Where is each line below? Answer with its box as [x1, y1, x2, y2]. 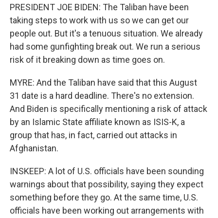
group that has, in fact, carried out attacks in [10, 130, 177, 140]
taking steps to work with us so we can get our [10, 15, 189, 25]
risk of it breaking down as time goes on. [10, 54, 165, 65]
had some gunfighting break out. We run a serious [10, 41, 200, 52]
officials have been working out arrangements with [10, 205, 204, 216]
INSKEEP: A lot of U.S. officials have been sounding [10, 166, 204, 176]
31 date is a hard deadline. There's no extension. [10, 91, 194, 101]
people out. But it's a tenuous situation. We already [10, 28, 203, 38]
